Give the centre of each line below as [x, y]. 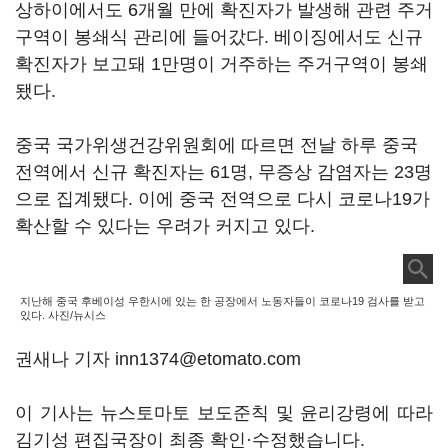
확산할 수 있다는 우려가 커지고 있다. [165, 226]
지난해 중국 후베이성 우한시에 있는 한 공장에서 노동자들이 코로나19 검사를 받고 [222, 301]
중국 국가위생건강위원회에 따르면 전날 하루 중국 [216, 145]
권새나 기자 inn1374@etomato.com [158, 359]
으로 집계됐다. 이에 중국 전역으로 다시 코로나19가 [222, 199]
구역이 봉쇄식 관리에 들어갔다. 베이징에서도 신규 [219, 37]
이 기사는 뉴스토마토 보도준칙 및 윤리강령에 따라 [224, 413]
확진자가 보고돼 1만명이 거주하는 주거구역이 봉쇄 [221, 64]
